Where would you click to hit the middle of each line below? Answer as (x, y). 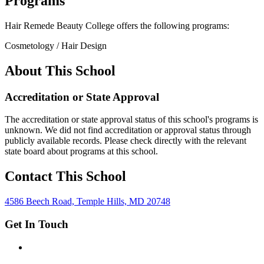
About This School (60, 70)
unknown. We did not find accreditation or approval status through (128, 130)
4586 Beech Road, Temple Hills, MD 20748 (88, 202)
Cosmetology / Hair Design (56, 45)
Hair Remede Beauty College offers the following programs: (117, 25)
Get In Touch (37, 224)
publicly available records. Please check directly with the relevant (126, 141)
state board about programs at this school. (81, 151)
